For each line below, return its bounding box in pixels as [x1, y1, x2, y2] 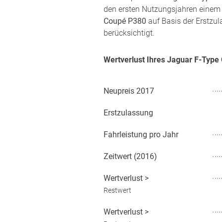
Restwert [104, 186, 131, 194]
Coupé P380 [104, 16, 146, 26]
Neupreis [104, 86, 134, 96]
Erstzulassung [104, 108, 153, 117]
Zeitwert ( [104, 152, 136, 161]
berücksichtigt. [104, 28, 155, 38]
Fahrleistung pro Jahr [104, 130, 178, 139]
